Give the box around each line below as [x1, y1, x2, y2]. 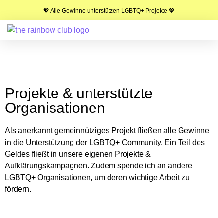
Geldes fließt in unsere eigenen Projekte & [5, 150, 151, 158]
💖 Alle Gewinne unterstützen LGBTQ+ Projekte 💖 [43, 7, 175, 14]
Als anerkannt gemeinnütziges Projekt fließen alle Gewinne [5, 127, 209, 135]
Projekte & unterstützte [5, 85, 153, 101]
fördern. [5, 185, 31, 193]
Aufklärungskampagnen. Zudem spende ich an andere [5, 162, 192, 170]
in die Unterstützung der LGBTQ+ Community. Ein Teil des [5, 138, 205, 146]
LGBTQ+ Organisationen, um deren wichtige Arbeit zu [5, 173, 190, 182]
